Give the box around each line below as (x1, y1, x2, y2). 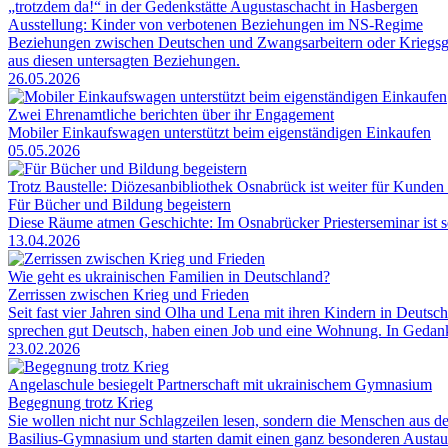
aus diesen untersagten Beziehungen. (8, 51, 240, 69)
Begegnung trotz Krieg (8, 393, 153, 411)
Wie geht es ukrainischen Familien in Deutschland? (8, 267, 330, 285)
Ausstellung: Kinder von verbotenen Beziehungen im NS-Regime (8, 15, 423, 33)
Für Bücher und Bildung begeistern (8, 195, 231, 213)
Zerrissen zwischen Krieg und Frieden (8, 285, 249, 303)
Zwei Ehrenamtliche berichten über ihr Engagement (8, 105, 334, 123)
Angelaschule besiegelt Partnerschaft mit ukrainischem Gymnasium (8, 375, 432, 393)
